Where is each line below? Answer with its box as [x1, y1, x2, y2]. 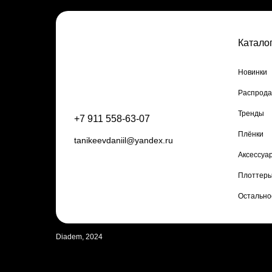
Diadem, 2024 [56, 233, 103, 241]
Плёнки [238, 130, 263, 138]
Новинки [238, 68, 267, 76]
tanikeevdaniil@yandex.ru [74, 135, 173, 145]
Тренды [238, 109, 264, 118]
